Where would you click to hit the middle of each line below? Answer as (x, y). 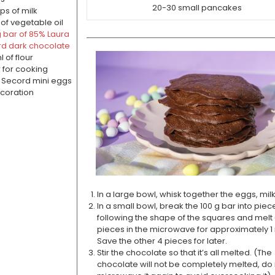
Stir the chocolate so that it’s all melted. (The (184, 252)
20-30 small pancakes (197, 7)
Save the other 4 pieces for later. (162, 241)
